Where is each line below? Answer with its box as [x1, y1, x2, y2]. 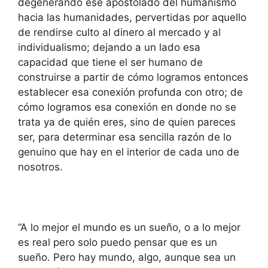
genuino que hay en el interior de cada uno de [18, 145, 239, 158]
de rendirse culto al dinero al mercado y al [18, 26, 221, 38]
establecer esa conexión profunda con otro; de [18, 86, 243, 98]
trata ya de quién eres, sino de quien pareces [18, 115, 236, 128]
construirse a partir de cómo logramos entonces [18, 71, 248, 83]
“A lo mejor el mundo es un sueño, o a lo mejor [18, 221, 240, 233]
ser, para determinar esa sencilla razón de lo [18, 130, 232, 143]
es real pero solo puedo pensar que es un [18, 236, 217, 248]
